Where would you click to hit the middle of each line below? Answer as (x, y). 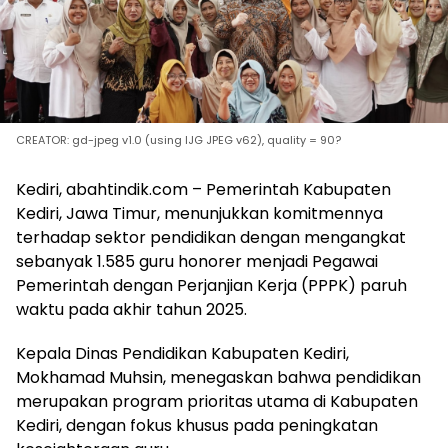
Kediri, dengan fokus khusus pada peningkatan (197, 426)
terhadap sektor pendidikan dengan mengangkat (211, 238)
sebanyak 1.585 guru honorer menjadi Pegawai (197, 262)
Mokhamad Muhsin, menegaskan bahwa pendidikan (218, 378)
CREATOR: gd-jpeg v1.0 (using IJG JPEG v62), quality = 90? (178, 140)
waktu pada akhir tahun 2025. (131, 310)
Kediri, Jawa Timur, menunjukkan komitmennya (199, 214)
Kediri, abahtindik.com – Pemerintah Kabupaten (203, 190)
